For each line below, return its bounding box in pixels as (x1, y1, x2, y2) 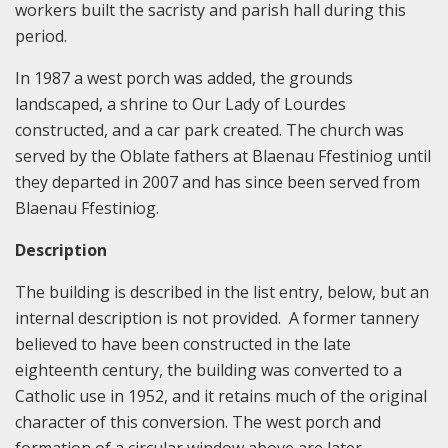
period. (15, 25, 71, 48)
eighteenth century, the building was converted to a (15, 359, 402, 382)
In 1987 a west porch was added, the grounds (15, 67, 353, 90)
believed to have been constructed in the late (15, 333, 351, 356)
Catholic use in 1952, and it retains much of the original (15, 385, 427, 408)
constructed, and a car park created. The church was (15, 119, 404, 142)
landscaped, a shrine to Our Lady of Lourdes (15, 93, 346, 116)
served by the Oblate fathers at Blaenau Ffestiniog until (15, 145, 431, 168)
